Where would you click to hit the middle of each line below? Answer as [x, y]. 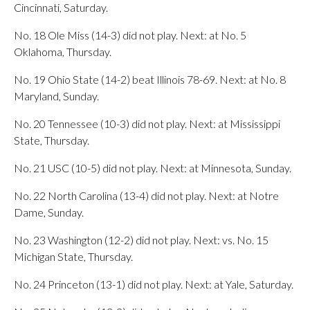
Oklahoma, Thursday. [63, 52]
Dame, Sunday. [49, 212]
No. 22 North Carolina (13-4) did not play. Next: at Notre [146, 195]
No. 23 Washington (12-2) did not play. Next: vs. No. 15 [141, 240]
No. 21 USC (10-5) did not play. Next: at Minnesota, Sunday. [153, 168]
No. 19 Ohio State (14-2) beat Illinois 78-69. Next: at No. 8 [150, 79]
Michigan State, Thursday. [73, 256]
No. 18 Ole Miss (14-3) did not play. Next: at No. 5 [130, 35]
